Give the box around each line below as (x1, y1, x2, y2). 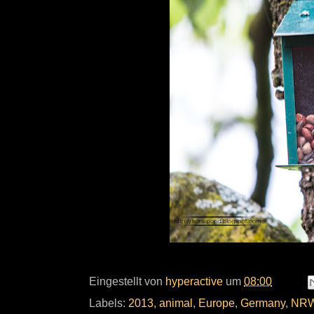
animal (159, 297, 193, 309)
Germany (240, 297, 285, 309)
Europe (198, 297, 235, 309)
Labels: (89, 297, 128, 309)
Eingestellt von (89, 275, 165, 287)
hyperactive (165, 275, 223, 287)
